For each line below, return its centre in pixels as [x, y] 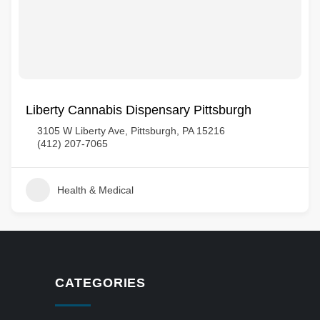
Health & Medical [95, 190]
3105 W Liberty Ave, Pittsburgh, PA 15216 [131, 131]
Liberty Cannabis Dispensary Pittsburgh [139, 110]
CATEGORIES [101, 283]
